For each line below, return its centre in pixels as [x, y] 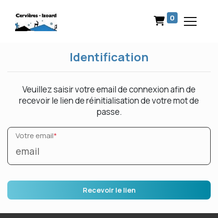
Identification [109, 57]
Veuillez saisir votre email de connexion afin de [109, 89]
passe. [109, 112]
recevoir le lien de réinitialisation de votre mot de [109, 100]
